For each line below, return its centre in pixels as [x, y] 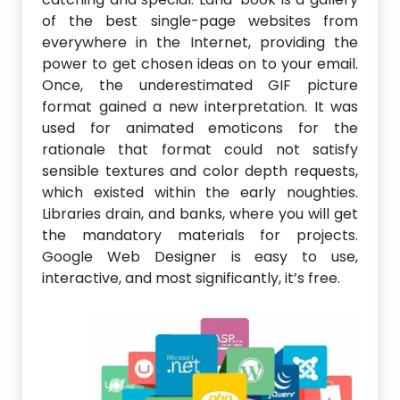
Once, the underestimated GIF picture [200, 86]
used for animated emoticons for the [200, 129]
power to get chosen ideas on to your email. [200, 64]
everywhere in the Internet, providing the [200, 43]
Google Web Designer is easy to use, [200, 257]
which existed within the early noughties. [200, 193]
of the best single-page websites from [200, 21]
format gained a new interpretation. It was [200, 107]
